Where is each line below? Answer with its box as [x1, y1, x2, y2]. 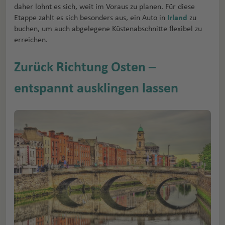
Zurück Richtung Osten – [14, 60, 156, 75]
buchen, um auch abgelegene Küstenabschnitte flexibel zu [14, 25, 202, 33]
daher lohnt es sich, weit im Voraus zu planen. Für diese [14, 3, 195, 11]
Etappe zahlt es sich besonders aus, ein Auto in [14, 14, 167, 22]
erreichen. [14, 36, 48, 44]
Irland [167, 14, 187, 22]
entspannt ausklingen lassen [14, 81, 178, 96]
